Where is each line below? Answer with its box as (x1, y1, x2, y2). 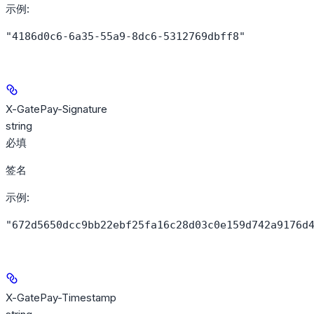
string (6, 119, 32, 133)
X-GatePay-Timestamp (6, 291, 116, 305)
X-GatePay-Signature (6, 102, 107, 116)
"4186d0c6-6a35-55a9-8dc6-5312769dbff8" (6, 30, 245, 43)
